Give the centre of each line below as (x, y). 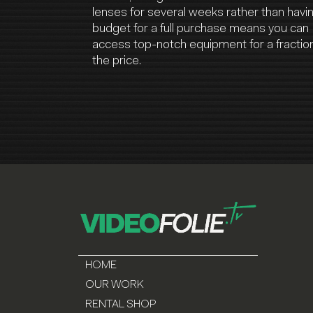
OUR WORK (115, 285)
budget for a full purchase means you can (201, 30)
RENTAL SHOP (121, 304)
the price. (117, 62)
